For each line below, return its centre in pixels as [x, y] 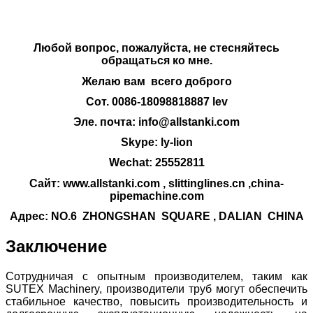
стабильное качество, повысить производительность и [156, 301]
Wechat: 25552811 [156, 163]
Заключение [56, 246]
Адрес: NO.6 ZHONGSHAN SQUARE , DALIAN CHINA [156, 216]
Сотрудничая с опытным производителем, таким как [156, 276]
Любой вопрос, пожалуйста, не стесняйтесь [156, 48]
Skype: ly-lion [156, 143]
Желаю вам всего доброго [156, 81]
